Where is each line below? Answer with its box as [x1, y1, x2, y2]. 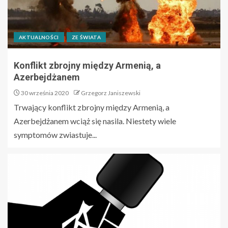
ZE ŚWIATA [71, 34, 101, 40]
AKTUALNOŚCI [19, 34, 59, 40]
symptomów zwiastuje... [14, 129, 97, 139]
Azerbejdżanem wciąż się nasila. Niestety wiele [14, 116, 176, 126]
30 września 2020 [20, 89, 69, 97]
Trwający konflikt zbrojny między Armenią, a [14, 102, 169, 112]
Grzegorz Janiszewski [81, 89, 140, 97]
